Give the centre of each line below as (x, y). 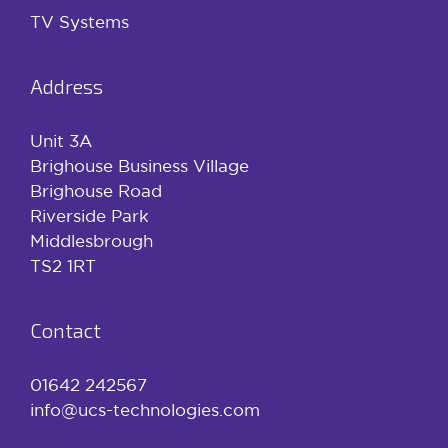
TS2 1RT (63, 265)
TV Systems (79, 21)
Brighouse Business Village (139, 165)
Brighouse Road (96, 190)
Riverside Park (89, 215)
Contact (65, 329)
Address (66, 85)
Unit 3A (61, 140)
